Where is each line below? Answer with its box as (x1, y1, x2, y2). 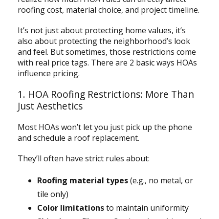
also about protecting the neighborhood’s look (17, 35, 190, 46)
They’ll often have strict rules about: (17, 153, 150, 164)
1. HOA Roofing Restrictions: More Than (17, 87, 194, 101)
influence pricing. (17, 67, 80, 79)
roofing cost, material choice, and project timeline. (17, 4, 201, 15)
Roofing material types (37, 175, 128, 186)
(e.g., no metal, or (128, 175, 193, 186)
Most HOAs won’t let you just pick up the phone (17, 121, 192, 132)
